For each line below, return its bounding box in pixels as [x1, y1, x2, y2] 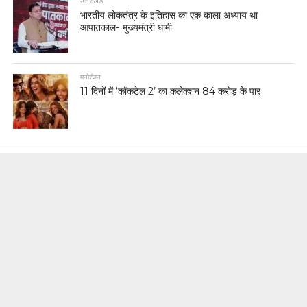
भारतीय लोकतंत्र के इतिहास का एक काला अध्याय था [80, 8, 258, 21]
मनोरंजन [80, 72, 101, 82]
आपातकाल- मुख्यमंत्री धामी [80, 21, 173, 34]
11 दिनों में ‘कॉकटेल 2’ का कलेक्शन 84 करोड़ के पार [80, 84, 261, 97]
